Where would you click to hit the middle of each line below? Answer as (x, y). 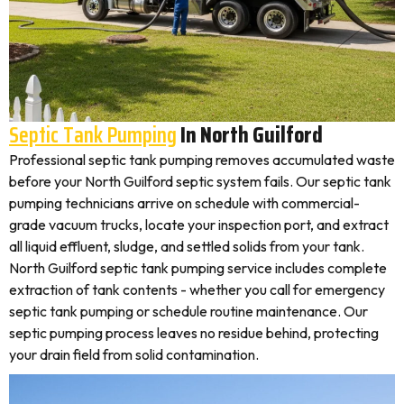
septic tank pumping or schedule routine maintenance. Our (188, 311)
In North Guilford (250, 135)
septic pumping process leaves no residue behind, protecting (194, 333)
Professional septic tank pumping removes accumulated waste (202, 160)
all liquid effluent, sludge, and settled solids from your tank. (187, 246)
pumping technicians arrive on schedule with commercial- (184, 203)
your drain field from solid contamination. (134, 354)
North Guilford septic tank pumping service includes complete (198, 268)
